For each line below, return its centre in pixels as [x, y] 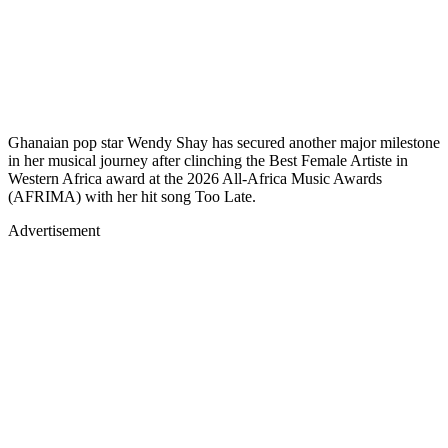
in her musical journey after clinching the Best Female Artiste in [208, 160]
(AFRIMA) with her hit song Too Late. [132, 196]
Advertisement [54, 230]
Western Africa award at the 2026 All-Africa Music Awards [195, 178]
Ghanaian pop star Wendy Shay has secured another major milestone [224, 142]
